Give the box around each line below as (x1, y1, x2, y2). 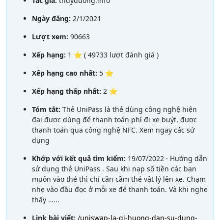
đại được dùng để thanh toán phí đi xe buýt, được (32, 114, 197, 124)
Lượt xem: (32, 31, 70, 41)
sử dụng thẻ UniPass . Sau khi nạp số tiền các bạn (32, 164, 196, 173)
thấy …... (32, 194, 59, 204)
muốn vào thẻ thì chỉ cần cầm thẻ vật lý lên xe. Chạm (32, 174, 206, 184)
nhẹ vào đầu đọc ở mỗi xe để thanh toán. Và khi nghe (32, 184, 208, 194)
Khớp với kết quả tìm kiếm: (32, 153, 128, 163)
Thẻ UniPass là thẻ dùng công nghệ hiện (62, 104, 197, 114)
